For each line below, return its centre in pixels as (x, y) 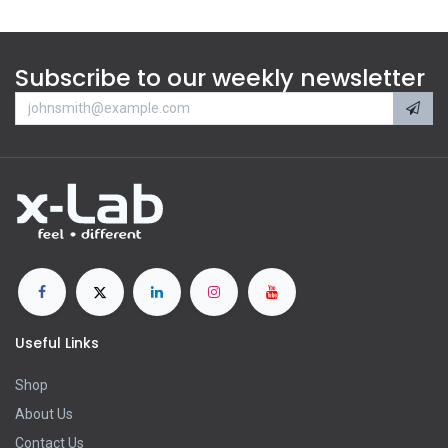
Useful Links (57, 342)
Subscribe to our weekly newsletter (220, 78)
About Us (44, 413)
